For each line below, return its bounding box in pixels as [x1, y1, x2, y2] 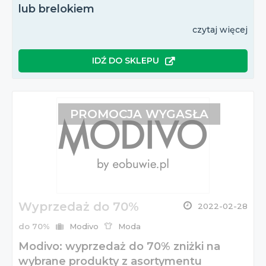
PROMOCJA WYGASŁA [69, 106, 208, 121]
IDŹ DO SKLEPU [91, 55, 159, 66]
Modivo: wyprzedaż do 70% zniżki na [18, 239, 220, 253]
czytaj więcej [192, 24, 248, 36]
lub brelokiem [18, 2, 94, 16]
